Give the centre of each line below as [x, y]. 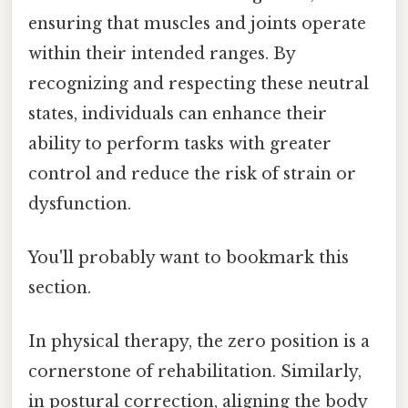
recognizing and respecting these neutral [199, 83]
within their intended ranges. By [162, 53]
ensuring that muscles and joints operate [197, 23]
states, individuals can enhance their [178, 113]
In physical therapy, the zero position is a [199, 342]
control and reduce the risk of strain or [192, 173]
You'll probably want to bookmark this [189, 257]
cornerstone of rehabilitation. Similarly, [195, 372]
